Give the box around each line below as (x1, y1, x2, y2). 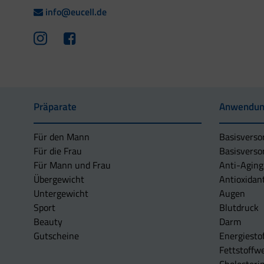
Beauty (34, 214, 62, 229)
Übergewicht (34, 172, 84, 187)
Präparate (34, 99, 77, 115)
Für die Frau (34, 144, 82, 159)
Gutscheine (34, 229, 79, 243)
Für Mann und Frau (34, 158, 111, 173)
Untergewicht (34, 186, 88, 201)
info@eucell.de (43, 5, 107, 19)
